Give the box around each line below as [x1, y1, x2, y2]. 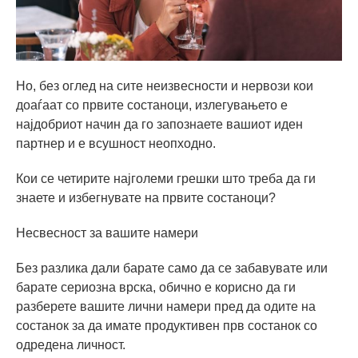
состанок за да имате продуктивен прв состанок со [16, 319, 317, 333]
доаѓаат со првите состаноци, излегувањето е [16, 98, 288, 113]
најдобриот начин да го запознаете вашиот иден [16, 117, 303, 132]
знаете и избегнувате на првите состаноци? [16, 191, 276, 205]
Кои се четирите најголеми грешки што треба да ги [16, 172, 316, 186]
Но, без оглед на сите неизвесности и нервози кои [16, 79, 313, 93]
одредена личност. [16, 338, 125, 352]
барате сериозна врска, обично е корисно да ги [16, 280, 296, 295]
